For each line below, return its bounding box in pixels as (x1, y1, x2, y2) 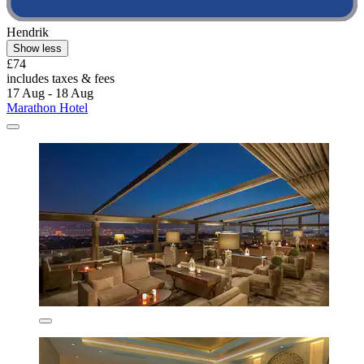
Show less (13, 42, 62, 55)
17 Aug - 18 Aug (6, 86, 93, 101)
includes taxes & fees (6, 71, 115, 86)
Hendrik (6, 25, 49, 40)
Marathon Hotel (6, 101, 88, 115)
